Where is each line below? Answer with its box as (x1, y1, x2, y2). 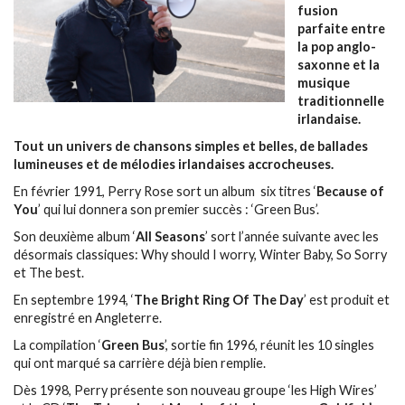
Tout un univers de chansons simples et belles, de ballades (14, 137, 368, 154)
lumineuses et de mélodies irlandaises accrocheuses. (14, 155, 334, 172)
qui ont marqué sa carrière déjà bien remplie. (14, 354, 266, 371)
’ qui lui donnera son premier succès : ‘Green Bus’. (38, 201, 319, 217)
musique (297, 74, 351, 90)
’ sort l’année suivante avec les (205, 228, 379, 244)
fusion (297, 2, 339, 18)
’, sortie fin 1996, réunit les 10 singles (165, 336, 374, 353)
